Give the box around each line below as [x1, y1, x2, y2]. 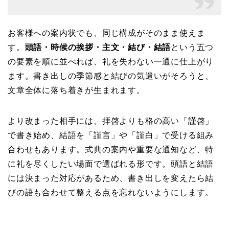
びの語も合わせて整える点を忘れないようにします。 [8, 188, 214, 197]
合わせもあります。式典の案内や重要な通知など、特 [8, 145, 214, 154]
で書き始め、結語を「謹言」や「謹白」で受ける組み [8, 130, 214, 140]
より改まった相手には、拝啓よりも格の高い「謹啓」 [8, 116, 214, 125]
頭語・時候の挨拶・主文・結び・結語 [25, 42, 171, 52]
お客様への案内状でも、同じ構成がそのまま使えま [8, 28, 205, 37]
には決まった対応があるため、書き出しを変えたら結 [8, 173, 214, 182]
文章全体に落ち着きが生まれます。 [8, 85, 145, 95]
